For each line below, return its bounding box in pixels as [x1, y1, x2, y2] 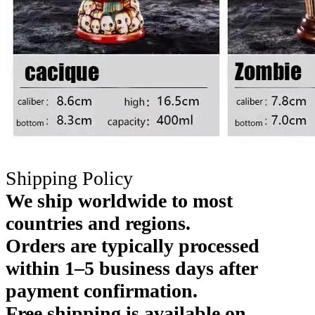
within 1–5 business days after [6, 257, 257, 279]
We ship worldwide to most [6, 189, 233, 212]
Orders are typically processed [6, 234, 259, 257]
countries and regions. [6, 212, 191, 234]
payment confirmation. [6, 279, 198, 302]
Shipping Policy [6, 167, 133, 189]
